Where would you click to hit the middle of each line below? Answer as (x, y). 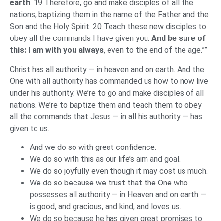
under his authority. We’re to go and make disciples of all (107, 93)
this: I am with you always (57, 50)
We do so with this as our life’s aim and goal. (106, 159)
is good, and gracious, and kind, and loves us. (106, 207)
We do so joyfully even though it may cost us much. (120, 171)
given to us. (31, 128)
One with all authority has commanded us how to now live (109, 81)
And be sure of (179, 38)
